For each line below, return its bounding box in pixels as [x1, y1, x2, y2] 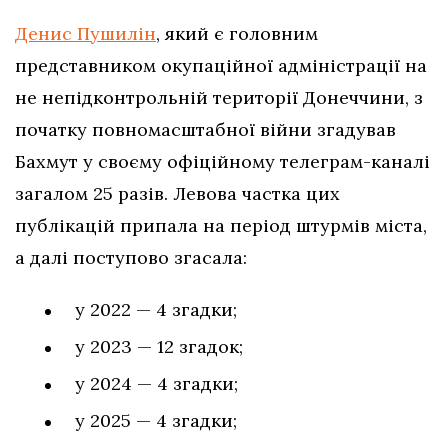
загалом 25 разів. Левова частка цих [15, 182, 340, 206]
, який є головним [156, 22, 318, 46]
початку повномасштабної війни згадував [15, 118, 396, 142]
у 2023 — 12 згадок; [75, 335, 243, 359]
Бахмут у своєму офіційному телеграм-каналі [15, 150, 430, 174]
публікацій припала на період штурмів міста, [15, 214, 427, 238]
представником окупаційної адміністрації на [15, 54, 427, 78]
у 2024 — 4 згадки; [75, 372, 238, 396]
